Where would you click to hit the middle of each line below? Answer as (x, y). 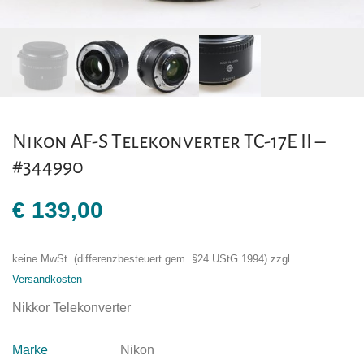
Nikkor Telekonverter (71, 308)
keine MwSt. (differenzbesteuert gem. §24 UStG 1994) (140, 260)
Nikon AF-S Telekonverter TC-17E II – (169, 142)
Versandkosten (47, 280)
